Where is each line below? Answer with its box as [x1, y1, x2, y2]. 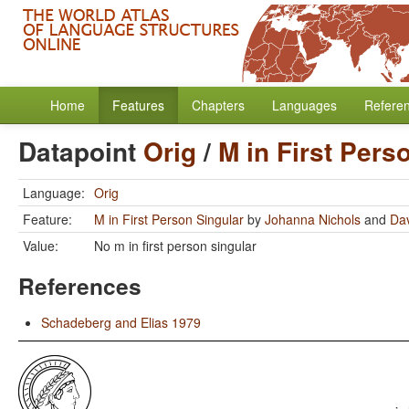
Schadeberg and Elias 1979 [41, 313, 201, 331]
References [18, 269, 142, 302]
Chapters [192, 96, 245, 114]
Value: [23, 236, 58, 255]
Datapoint [18, 132, 143, 170]
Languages [272, 96, 337, 114]
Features [112, 96, 164, 114]
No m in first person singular [94, 236, 257, 255]
